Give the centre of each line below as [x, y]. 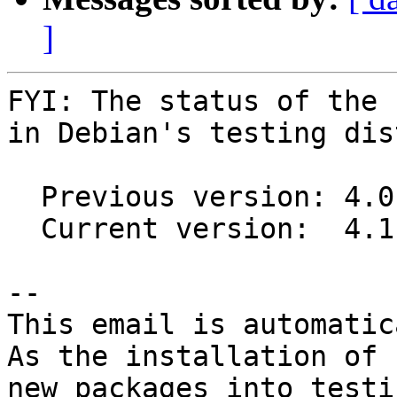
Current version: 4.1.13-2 [24, 229]
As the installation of [192, 357]
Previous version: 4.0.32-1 [24, 197]
